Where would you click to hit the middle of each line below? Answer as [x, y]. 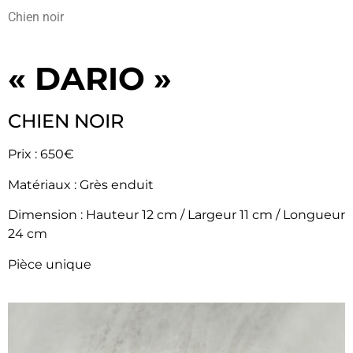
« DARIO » [90, 79]
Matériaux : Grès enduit [81, 184]
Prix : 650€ [41, 154]
